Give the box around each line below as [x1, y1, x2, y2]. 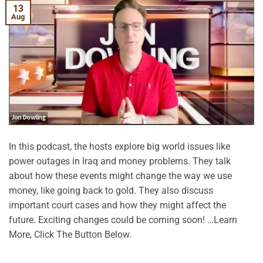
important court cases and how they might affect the [9, 200, 226, 211]
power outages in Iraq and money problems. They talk [9, 156, 231, 167]
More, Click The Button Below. [9, 229, 131, 241]
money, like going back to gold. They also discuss [9, 185, 213, 197]
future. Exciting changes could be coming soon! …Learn [9, 214, 237, 226]
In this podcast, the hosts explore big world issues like [9, 141, 230, 153]
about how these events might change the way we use [9, 170, 232, 182]
